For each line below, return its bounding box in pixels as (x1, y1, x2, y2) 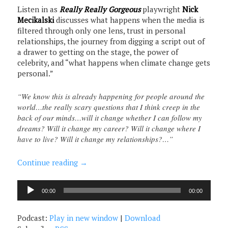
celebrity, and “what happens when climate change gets (17, 58, 211, 68)
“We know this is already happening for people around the (17, 91, 205, 102)
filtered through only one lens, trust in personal (17, 25, 186, 36)
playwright (140, 4, 183, 15)
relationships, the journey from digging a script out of (17, 36, 205, 47)
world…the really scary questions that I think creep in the (17, 102, 201, 112)
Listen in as (17, 4, 60, 15)
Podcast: (17, 213, 50, 223)
